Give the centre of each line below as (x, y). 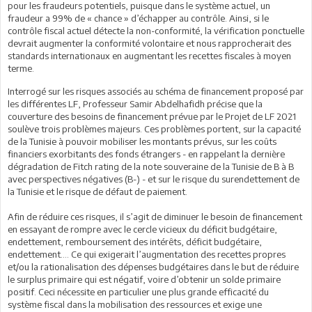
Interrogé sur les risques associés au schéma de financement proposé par (156, 91)
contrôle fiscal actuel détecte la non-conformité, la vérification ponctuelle (156, 30)
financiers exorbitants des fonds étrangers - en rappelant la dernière (146, 154)
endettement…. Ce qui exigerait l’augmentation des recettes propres (147, 254)
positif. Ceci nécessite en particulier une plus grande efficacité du (138, 291)
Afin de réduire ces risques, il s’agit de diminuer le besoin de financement (155, 216)
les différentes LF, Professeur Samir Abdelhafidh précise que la (135, 103)
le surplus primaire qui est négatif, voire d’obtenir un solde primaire (144, 279)
